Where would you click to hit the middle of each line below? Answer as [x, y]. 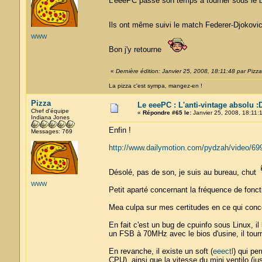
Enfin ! [120, 130]
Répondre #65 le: [167, 113]
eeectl [223, 251]
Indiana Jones [50, 117]
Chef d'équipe [50, 111]
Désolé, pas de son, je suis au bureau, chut [185, 172]
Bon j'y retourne [137, 49]
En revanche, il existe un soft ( [161, 251]
